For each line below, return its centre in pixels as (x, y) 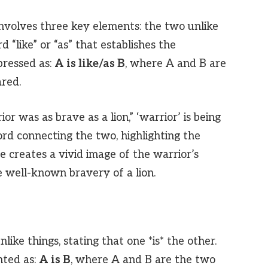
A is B (54, 259)
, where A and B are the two (143, 259)
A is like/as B (89, 63)
